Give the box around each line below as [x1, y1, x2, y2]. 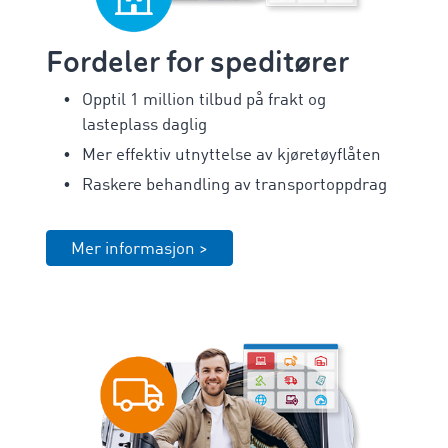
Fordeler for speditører [46, 43, 350, 83]
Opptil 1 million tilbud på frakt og [82, 92, 326, 110]
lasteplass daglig [82, 117, 207, 135]
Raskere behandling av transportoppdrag [82, 177, 387, 195]
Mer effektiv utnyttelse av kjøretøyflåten [82, 147, 381, 165]
